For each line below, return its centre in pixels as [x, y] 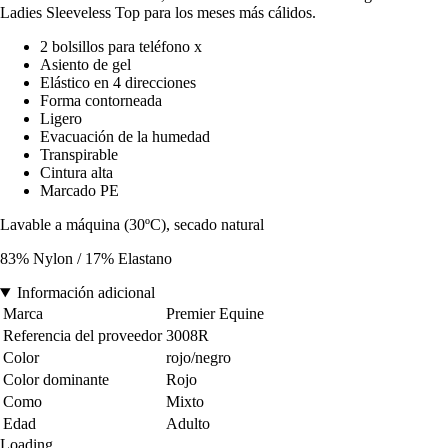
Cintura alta [76, 173]
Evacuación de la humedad [125, 137]
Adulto [188, 424]
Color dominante [56, 380]
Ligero [61, 119]
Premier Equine [215, 314]
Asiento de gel [85, 65]
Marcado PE [79, 191]
